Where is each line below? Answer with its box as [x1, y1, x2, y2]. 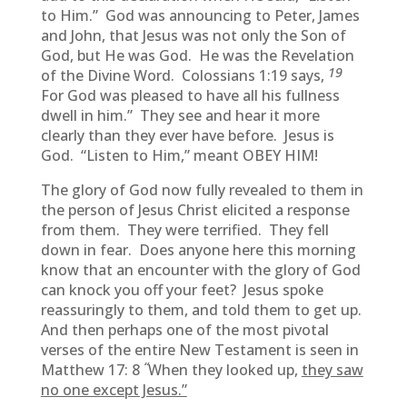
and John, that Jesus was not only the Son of [40, 25, 346, 45]
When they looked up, [147, 360, 302, 380]
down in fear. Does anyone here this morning [40, 240, 356, 260]
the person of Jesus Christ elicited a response [40, 200, 350, 220]
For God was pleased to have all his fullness [40, 85, 340, 105]
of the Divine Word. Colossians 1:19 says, [40, 65, 328, 85]
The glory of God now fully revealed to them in [40, 180, 363, 200]
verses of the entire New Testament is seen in [40, 340, 359, 360]
